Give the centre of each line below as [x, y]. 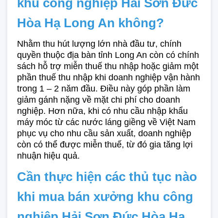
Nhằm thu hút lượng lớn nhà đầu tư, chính [99, 44]
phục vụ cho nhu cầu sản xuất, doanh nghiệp [104, 133]
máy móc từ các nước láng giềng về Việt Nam [106, 122]
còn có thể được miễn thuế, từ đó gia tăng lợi [105, 145]
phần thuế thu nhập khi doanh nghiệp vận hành [109, 77]
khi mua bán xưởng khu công [105, 197]
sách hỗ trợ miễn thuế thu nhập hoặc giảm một [108, 66]
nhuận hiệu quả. [48, 156]
